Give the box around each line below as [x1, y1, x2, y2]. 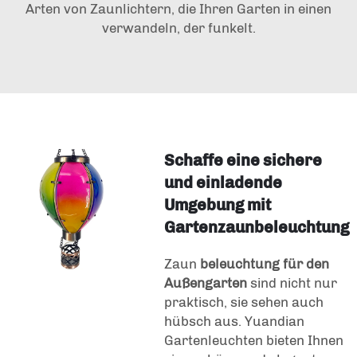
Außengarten [164, 274, 250, 291]
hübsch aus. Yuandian [164, 312, 304, 329]
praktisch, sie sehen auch [164, 293, 324, 310]
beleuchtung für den [200, 255, 329, 272]
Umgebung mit [164, 194, 271, 214]
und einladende [164, 172, 282, 192]
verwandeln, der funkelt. [101, 19, 256, 36]
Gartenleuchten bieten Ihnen [164, 331, 343, 348]
